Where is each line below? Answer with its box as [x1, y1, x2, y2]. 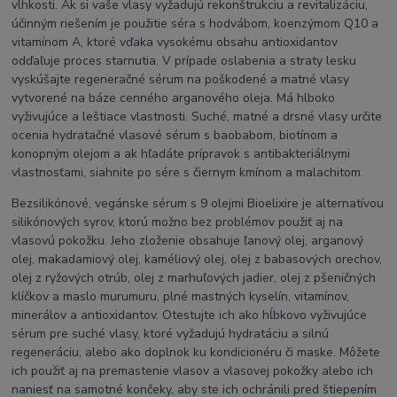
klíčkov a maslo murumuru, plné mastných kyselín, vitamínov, [12, 287, 350, 305]
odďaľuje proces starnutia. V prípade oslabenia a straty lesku [12, 51, 357, 69]
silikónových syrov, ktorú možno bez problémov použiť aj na [12, 213, 344, 230]
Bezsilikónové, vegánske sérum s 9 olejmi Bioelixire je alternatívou [12, 194, 385, 212]
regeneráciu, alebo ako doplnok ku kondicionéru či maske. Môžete [12, 343, 381, 361]
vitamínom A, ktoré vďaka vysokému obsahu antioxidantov [12, 33, 339, 51]
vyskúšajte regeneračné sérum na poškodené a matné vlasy [12, 70, 350, 88]
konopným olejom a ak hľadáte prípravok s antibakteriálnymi [12, 144, 351, 162]
